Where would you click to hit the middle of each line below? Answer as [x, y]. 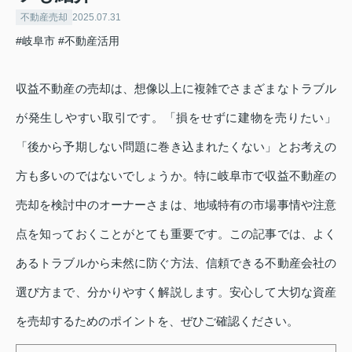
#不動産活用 [89, 40]
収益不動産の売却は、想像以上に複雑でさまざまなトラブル [176, 88]
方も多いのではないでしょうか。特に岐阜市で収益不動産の [176, 176]
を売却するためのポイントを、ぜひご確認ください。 [157, 321]
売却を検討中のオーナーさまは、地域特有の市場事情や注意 [176, 205]
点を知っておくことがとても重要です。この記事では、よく [176, 234]
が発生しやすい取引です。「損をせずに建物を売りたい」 [176, 117]
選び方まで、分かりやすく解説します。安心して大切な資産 [176, 292]
